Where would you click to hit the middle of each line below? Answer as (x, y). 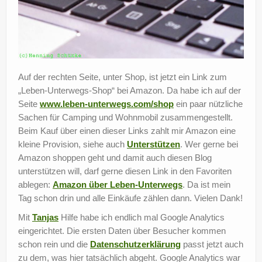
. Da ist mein (206, 184)
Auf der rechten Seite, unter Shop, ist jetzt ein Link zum (123, 77)
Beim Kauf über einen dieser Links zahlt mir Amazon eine (127, 130)
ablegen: (35, 184)
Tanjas (45, 217)
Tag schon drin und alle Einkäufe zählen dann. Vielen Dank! (130, 198)
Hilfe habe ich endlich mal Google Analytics (142, 217)
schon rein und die (54, 244)
